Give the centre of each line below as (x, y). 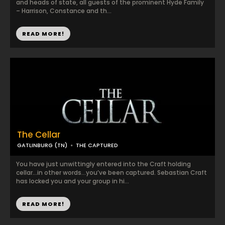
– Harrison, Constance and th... (64, 11)
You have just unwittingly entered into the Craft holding (103, 164)
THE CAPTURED (97, 145)
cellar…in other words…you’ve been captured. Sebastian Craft (111, 173)
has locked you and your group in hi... (73, 181)
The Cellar (39, 135)
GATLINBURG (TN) (42, 145)
